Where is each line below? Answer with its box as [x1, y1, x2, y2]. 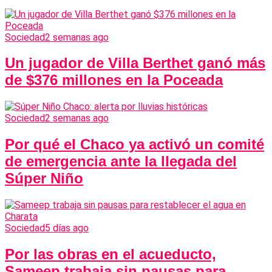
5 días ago [45, 222, 89, 234]
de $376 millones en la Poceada [5, 72, 223, 89]
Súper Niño [5, 170, 83, 187]
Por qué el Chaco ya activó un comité [5, 136, 264, 153]
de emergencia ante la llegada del [5, 153, 237, 170]
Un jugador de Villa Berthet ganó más [5, 55, 265, 72]
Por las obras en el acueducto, [5, 246, 216, 263]
